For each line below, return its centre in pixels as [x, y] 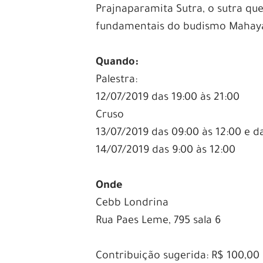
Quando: [117, 63]
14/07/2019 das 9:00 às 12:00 [166, 151]
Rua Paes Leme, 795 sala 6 [159, 221]
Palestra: [117, 80]
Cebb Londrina [132, 203]
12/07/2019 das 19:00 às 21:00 [168, 98]
